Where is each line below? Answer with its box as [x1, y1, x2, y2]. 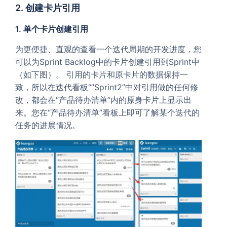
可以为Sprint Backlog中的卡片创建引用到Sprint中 [15, 56, 200, 67]
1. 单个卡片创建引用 [15, 23, 88, 34]
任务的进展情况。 [15, 120, 80, 130]
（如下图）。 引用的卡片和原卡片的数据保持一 [15, 69, 188, 80]
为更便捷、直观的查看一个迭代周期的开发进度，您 [15, 44, 202, 54]
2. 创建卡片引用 [15, 2, 80, 13]
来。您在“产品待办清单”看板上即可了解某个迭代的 [15, 107, 200, 118]
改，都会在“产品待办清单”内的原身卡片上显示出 [15, 94, 192, 105]
